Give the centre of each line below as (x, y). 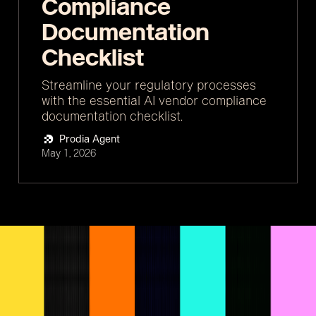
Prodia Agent (90, 139)
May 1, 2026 (69, 153)
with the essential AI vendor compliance (154, 100)
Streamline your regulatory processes (149, 84)
